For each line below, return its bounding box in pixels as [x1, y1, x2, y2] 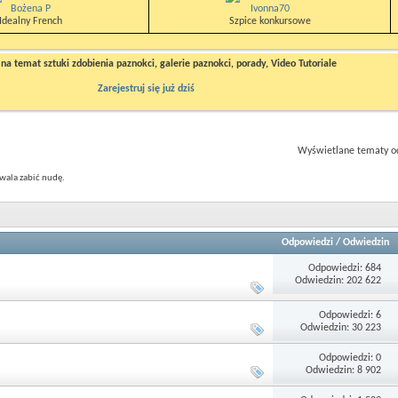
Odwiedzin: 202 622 [295, 275, 382, 286]
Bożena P [10, 4, 51, 14]
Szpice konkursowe [228, 16, 311, 27]
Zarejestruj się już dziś [97, 84, 195, 94]
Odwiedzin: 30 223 [300, 322, 382, 333]
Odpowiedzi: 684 [308, 262, 382, 274]
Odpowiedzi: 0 [319, 352, 382, 363]
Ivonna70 [250, 4, 290, 14]
